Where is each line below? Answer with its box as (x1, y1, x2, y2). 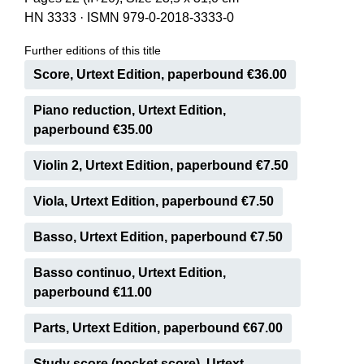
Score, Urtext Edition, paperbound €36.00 (33, 67, 287, 81)
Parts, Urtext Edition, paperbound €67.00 (33, 321, 283, 335)
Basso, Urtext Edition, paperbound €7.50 (33, 230, 283, 244)
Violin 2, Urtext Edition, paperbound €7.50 (33, 158, 288, 172)
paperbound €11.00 (33, 285, 152, 299)
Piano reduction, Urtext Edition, (33, 103, 226, 117)
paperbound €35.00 (33, 123, 153, 136)
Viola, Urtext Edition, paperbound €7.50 (33, 194, 274, 208)
